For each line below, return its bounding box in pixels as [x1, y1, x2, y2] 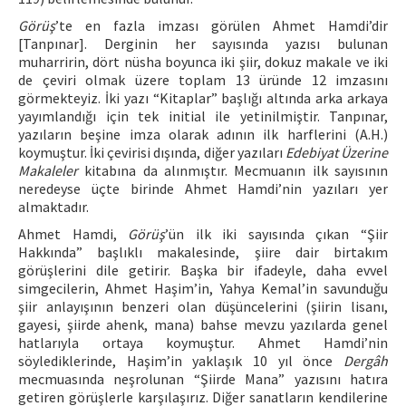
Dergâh [343, 352, 388, 370]
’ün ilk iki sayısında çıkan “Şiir [165, 225, 389, 243]
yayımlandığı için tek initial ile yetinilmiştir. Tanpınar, [18, 107, 388, 125]
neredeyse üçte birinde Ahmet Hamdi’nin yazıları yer [18, 179, 388, 198]
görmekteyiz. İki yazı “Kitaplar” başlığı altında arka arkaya [18, 89, 388, 107]
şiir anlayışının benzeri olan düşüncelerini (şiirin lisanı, [18, 297, 388, 315]
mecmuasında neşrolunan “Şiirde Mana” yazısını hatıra [18, 370, 388, 388]
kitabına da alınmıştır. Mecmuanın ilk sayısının [78, 161, 388, 179]
